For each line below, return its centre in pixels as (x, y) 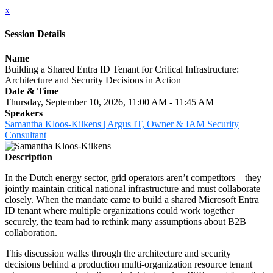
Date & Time (32, 91)
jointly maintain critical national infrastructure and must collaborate (133, 188)
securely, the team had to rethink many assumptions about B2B (126, 221)
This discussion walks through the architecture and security (118, 253)
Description (29, 157)
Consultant (26, 135)
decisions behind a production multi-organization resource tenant (129, 264)
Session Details (35, 34)
